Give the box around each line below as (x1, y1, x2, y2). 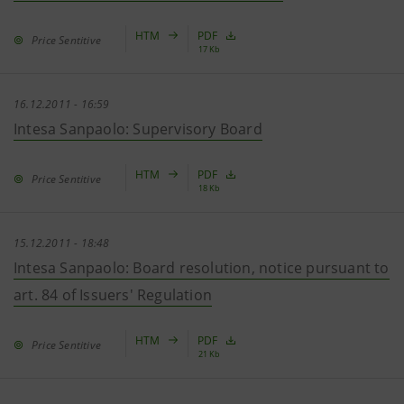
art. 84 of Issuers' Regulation (14, 285, 212, 305)
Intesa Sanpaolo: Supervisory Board (14, 119, 262, 139)
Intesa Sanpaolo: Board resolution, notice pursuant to (14, 258, 390, 278)
